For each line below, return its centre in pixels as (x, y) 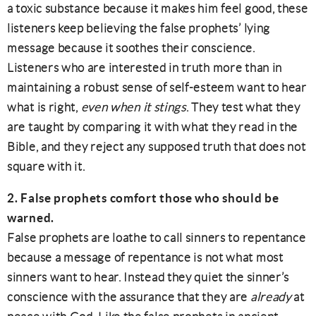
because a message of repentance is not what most (145, 257)
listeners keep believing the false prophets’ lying (139, 28)
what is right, (44, 107)
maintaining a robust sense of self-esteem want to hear (157, 87)
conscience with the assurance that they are (129, 297)
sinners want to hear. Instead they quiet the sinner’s (148, 277)
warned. (31, 218)
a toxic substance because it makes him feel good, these (158, 8)
